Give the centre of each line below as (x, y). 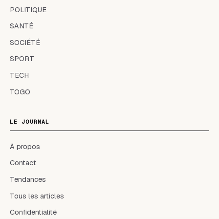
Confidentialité (33, 212)
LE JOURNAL (30, 122)
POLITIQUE (28, 10)
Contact (23, 163)
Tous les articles (37, 196)
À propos (25, 146)
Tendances (28, 179)
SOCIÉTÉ (25, 42)
